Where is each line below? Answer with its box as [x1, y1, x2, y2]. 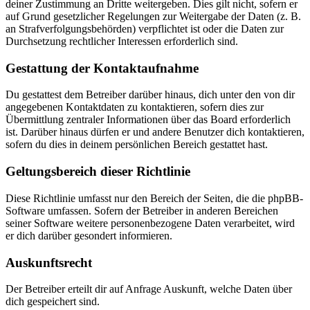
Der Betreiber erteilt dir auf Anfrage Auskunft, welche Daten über [6, 283, 292, 295]
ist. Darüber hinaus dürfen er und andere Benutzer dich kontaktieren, [6, 126, 304, 138]
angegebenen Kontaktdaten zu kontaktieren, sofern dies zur [6, 101, 264, 113]
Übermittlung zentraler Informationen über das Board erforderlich [6, 113, 291, 126]
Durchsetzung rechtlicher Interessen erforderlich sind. [6, 35, 238, 48]
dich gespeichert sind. [6, 295, 100, 308]
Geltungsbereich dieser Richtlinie [6, 164, 190, 179]
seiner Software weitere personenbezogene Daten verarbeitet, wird [6, 217, 295, 229]
